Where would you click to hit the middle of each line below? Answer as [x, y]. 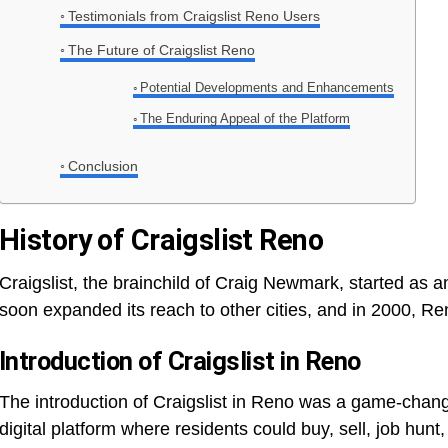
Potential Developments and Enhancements [267, 88]
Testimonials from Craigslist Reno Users [193, 16]
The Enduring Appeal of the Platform [245, 119]
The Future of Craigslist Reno [161, 50]
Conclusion [102, 166]
